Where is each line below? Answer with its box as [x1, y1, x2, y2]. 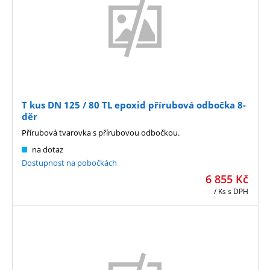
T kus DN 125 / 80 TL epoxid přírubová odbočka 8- [22, 99, 246, 111]
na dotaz [32, 144, 63, 155]
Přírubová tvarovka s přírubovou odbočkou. [22, 127, 180, 139]
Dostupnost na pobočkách [22, 157, 117, 169]
